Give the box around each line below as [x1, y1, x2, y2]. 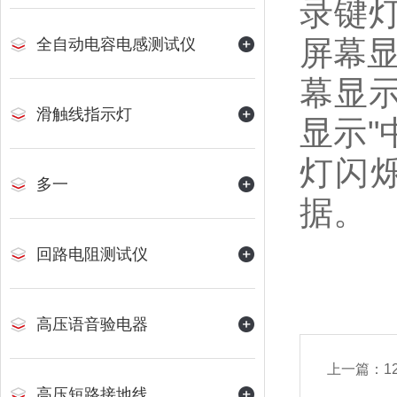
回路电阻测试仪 [36, 245, 148, 263]
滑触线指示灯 [36, 105, 132, 123]
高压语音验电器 [36, 315, 148, 333]
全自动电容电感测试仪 [36, 35, 196, 53]
